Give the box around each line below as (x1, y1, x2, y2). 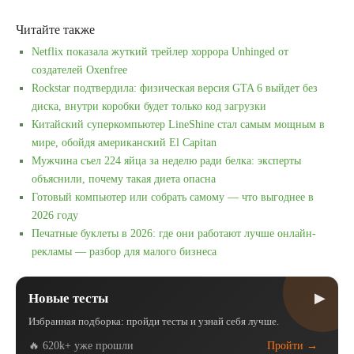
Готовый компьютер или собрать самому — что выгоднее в (32, 191, 314, 203)
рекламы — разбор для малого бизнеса (32, 246, 217, 258)
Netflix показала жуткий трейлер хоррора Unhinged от (32, 46, 288, 58)
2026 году (32, 209, 78, 221)
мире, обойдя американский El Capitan (32, 137, 217, 149)
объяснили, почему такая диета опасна (32, 173, 216, 185)
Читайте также (16, 23, 95, 36)
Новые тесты (28, 291, 108, 306)
